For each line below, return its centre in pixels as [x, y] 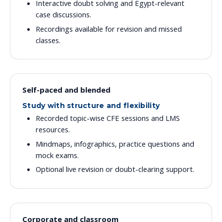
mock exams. [57, 155]
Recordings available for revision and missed [109, 28]
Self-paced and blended [66, 89]
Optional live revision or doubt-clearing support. [115, 169]
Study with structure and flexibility [91, 105]
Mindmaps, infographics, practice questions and [115, 143]
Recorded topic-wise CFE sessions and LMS [108, 118]
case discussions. [64, 14]
